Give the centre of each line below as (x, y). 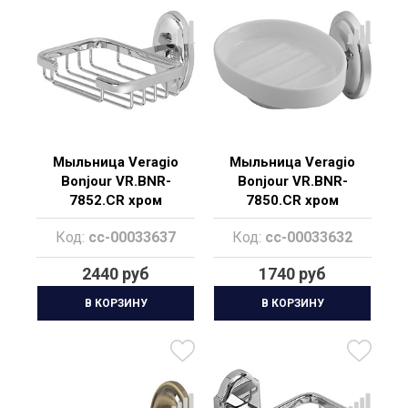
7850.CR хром (292, 200)
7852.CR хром (116, 200)
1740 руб (292, 274)
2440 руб (116, 274)
